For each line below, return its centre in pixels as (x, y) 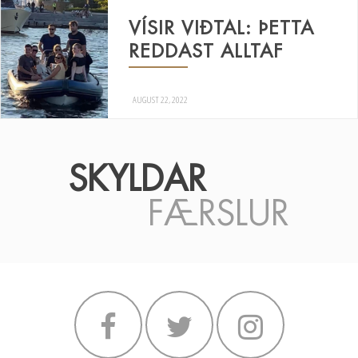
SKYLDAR (142, 179)
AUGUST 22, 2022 (160, 99)
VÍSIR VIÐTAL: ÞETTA (221, 28)
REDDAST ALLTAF (206, 51)
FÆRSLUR (219, 214)
